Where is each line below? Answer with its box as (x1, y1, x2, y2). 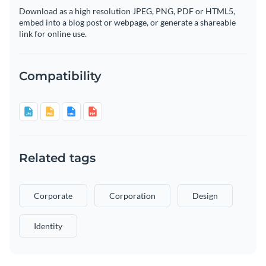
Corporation (109, 191, 156, 201)
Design (192, 191, 218, 201)
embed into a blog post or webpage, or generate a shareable (19, 17, 236, 28)
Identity (34, 221, 62, 232)
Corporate (34, 191, 72, 201)
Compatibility (19, 69, 102, 84)
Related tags (19, 151, 96, 166)
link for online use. (19, 28, 87, 39)
